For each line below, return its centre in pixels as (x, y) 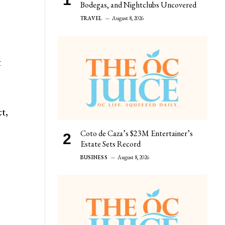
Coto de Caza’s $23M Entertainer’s (137, 133)
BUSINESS (94, 157)
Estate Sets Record (110, 144)
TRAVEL (91, 18)
